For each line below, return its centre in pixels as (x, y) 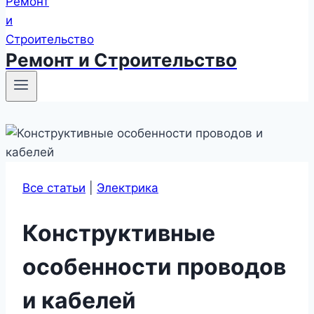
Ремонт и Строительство (121, 60)
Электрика (128, 188)
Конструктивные (119, 233)
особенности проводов (154, 266)
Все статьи (54, 188)
